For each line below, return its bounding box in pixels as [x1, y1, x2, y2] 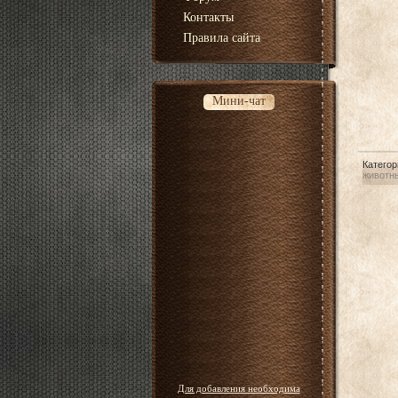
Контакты [182, 11, 234, 24]
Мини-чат [211, 94, 266, 107]
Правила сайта [182, 31, 260, 44]
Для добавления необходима [177, 383, 300, 394]
